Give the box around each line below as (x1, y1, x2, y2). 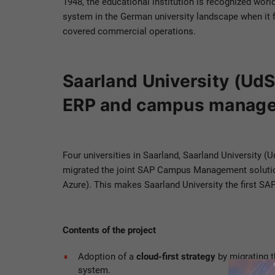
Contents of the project (63, 225, 156, 236)
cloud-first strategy (136, 251, 218, 263)
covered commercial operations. (63, 26, 196, 37)
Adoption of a (78, 251, 136, 263)
